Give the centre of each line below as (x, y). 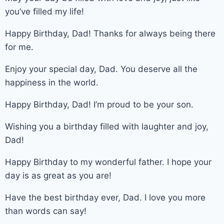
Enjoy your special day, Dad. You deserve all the (101, 69)
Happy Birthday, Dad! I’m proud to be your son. (99, 104)
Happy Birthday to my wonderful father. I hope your (108, 162)
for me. (19, 47)
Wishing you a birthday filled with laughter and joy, (107, 126)
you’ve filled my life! (44, 11)
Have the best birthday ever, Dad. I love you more (105, 197)
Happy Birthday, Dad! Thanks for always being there (110, 33)
